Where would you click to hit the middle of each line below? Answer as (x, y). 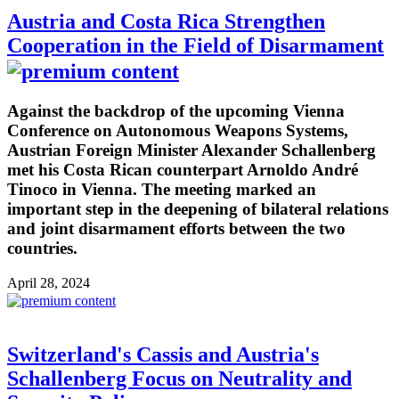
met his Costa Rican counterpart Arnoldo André (183, 170)
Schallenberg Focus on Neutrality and (179, 378)
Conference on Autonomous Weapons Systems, (178, 131)
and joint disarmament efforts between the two (176, 229)
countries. (42, 248)
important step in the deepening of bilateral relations (198, 209)
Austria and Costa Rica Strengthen (166, 22)
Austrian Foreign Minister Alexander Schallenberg (191, 151)
